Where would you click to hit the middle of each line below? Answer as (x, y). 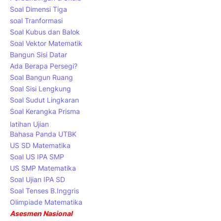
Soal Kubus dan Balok (45, 32)
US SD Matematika (40, 145)
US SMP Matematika (43, 168)
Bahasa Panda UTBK (43, 134)
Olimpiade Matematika (46, 202)
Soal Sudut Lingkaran (44, 100)
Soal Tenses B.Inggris (44, 190)
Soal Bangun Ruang (41, 77)
